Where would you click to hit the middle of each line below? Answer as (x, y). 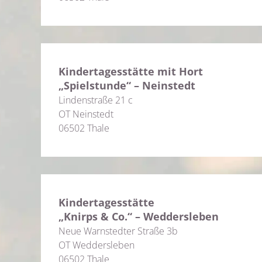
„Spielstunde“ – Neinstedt (127, 85)
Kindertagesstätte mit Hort (131, 71)
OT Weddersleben (96, 245)
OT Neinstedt (86, 114)
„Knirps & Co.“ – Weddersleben (139, 216)
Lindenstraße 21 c (96, 100)
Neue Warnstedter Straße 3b (118, 231)
